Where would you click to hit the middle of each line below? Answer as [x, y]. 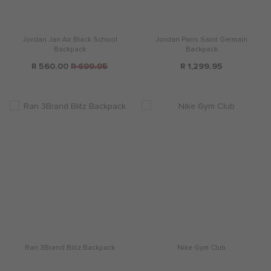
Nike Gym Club [201, 248]
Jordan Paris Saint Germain [201, 40]
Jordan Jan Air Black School [70, 40]
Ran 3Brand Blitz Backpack [70, 248]
